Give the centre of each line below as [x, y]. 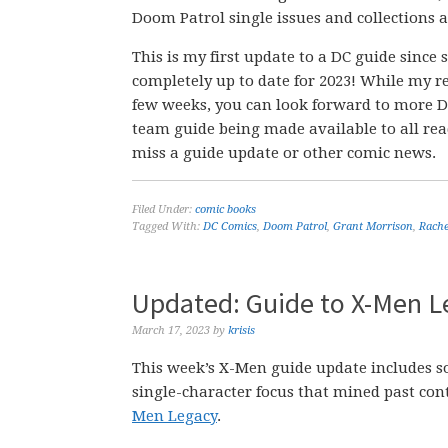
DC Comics [230, 226]
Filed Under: [163, 209]
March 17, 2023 [171, 330]
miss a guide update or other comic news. [284, 153]
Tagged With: [167, 226]
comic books [225, 209]
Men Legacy [174, 416]
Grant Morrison [373, 226]
